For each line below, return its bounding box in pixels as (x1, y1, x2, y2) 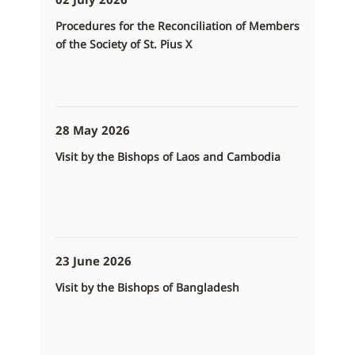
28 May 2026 (55, 122, 130, 139)
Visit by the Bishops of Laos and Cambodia (55, 149, 281, 165)
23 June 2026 (55, 253, 132, 269)
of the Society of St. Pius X (55, 36, 192, 52)
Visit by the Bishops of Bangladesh (55, 280, 239, 296)
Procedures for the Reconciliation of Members (55, 18, 300, 34)
